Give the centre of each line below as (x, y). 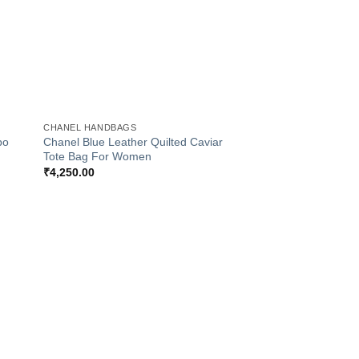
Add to (212, 282)
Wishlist (213, 294)
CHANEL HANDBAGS (90, 128)
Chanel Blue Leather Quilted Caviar (133, 142)
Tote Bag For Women (98, 156)
